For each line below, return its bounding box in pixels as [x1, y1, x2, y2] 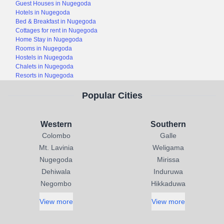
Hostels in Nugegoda [15, 54, 73, 61]
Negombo [40, 179, 71, 187]
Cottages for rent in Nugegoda [15, 27, 98, 34]
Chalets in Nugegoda [15, 63, 74, 70]
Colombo [41, 131, 70, 139]
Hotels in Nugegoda [15, 9, 70, 16]
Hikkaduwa [150, 179, 185, 187]
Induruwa [153, 167, 183, 175]
